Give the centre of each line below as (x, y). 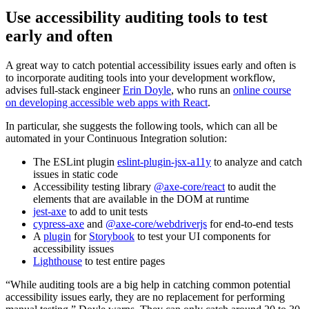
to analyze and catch (257, 161)
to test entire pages (123, 261)
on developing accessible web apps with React (107, 102)
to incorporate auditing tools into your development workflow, (140, 77)
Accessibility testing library (93, 186)
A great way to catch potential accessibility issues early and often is (151, 65)
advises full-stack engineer (64, 90)
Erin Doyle (147, 90)
